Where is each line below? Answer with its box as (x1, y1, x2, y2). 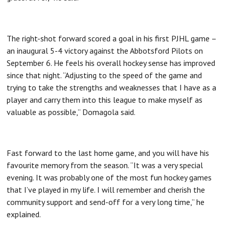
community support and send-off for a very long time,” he (7, 196, 205, 207)
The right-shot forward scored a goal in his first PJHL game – (7, 33, 217, 43)
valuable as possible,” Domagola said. (7, 106, 136, 117)
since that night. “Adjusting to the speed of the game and (7, 70, 202, 80)
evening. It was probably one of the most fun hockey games (7, 172, 212, 182)
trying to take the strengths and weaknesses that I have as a (7, 82, 217, 93)
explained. (7, 209, 41, 219)
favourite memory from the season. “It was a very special (7, 159, 203, 170)
